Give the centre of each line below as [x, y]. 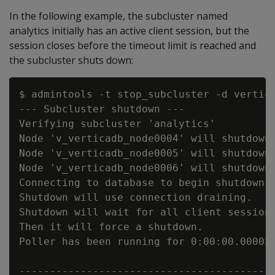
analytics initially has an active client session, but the [129, 30]
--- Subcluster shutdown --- [102, 109]
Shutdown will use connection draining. [136, 197]
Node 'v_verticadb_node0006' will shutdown [145, 168]
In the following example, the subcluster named [118, 16]
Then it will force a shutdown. [111, 227]
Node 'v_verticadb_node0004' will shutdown [145, 138]
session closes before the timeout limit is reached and [133, 45]
